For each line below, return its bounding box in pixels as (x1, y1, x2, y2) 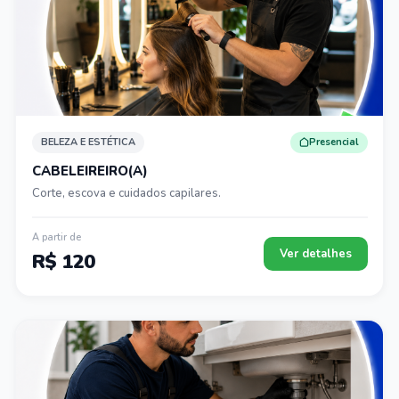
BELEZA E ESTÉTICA (40, 135, 135, 149)
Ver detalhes (279, 246, 352, 262)
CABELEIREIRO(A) (31, 161, 148, 180)
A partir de (31, 231, 81, 244)
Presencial (308, 135, 359, 149)
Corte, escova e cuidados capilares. (31, 184, 221, 201)
